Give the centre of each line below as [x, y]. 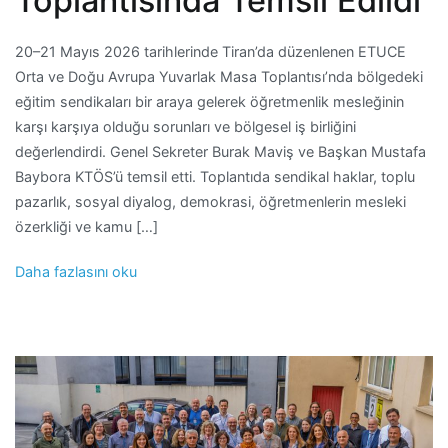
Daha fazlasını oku [76, 271]
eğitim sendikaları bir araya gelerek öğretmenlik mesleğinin [209, 101]
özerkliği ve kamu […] [86, 226]
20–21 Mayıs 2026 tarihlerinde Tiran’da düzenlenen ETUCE [210, 51]
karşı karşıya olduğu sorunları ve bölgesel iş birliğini [185, 126]
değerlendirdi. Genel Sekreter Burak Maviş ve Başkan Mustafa [220, 151]
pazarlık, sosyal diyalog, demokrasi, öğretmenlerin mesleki [210, 201]
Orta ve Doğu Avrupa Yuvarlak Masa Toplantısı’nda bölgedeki [219, 76]
